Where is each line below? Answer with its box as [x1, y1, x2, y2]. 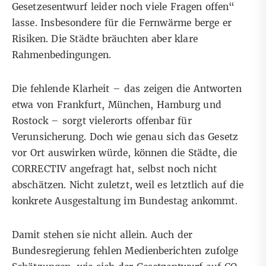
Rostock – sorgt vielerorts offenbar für [12, 115, 192, 126]
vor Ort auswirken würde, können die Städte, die [12, 147, 237, 159]
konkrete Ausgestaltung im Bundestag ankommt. [12, 195, 237, 207]
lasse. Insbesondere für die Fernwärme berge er [12, 17, 232, 28]
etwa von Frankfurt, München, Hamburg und [12, 99, 221, 110]
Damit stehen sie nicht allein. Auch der [12, 229, 193, 240]
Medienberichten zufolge [125, 245, 239, 256]
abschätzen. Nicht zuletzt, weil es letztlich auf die [12, 179, 244, 191]
